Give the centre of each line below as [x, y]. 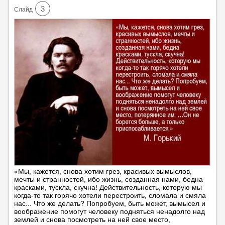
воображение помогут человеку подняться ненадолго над [109, 211]
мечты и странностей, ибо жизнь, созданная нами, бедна [108, 179]
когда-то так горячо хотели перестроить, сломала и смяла [110, 195]
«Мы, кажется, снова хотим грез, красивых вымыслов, [103, 171]
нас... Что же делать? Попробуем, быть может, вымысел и [109, 203]
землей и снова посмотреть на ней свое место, [92, 219]
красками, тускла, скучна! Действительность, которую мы [108, 187]
